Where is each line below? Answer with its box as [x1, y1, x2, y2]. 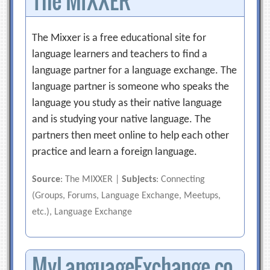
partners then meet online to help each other [32, 130, 230, 142]
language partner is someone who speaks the [32, 81, 230, 93]
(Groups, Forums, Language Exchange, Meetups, [32, 191, 221, 201]
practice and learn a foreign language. [32, 146, 198, 158]
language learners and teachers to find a [32, 49, 208, 60]
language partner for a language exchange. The [32, 65, 237, 77]
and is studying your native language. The [32, 114, 212, 125]
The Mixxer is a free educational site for [32, 33, 207, 44]
